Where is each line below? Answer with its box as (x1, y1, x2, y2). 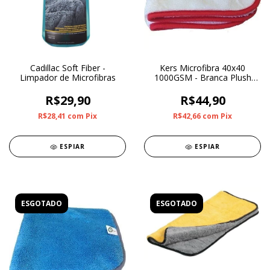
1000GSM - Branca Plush (154, 72, 251, 84)
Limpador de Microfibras (19, 72, 116, 84)
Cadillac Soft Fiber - (30, 62, 105, 74)
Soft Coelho (179, 81, 226, 93)
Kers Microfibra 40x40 (160, 62, 245, 74)
